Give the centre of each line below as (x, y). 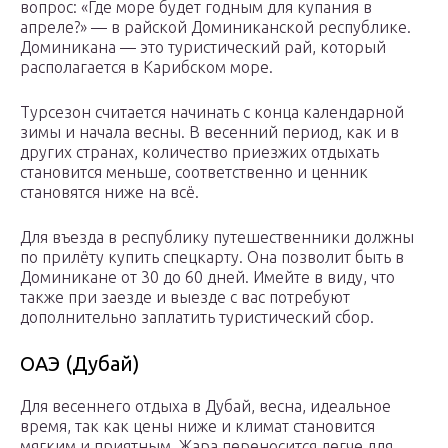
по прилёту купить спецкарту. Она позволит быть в (212, 257)
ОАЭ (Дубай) (80, 364)
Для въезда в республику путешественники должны (217, 237)
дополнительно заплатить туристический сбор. (197, 317)
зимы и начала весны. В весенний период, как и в (209, 132)
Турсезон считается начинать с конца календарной (212, 112)
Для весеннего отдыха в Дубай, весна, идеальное (205, 406)
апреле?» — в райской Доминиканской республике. (215, 27)
